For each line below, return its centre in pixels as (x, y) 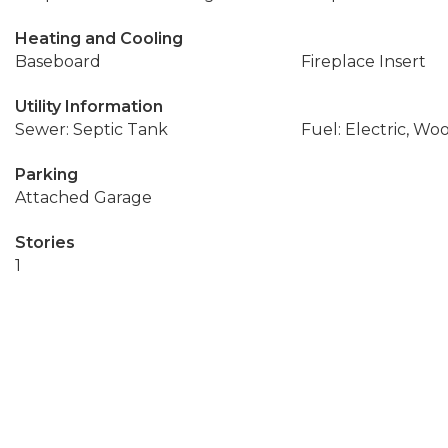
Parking (46, 174)
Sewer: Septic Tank (91, 129)
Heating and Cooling (99, 38)
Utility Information (89, 106)
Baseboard (58, 61)
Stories (45, 242)
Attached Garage (83, 197)
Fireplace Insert (363, 61)
